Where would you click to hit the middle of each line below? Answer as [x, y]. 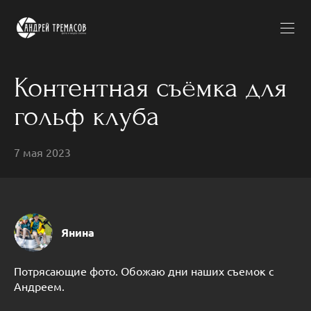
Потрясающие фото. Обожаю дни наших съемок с [144, 270]
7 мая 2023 [42, 152]
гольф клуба [87, 116]
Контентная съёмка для [150, 87]
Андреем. [39, 286]
